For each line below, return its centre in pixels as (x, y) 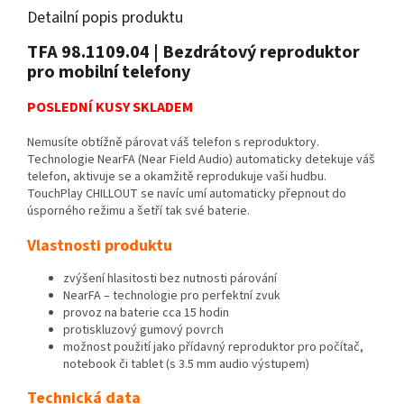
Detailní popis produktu (105, 18)
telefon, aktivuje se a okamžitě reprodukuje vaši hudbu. (177, 176)
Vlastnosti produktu (100, 245)
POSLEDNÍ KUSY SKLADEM (110, 107)
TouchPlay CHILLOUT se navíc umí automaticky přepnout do (187, 193)
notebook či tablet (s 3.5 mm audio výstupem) (186, 364)
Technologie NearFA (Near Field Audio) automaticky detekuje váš (201, 159)
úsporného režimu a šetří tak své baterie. (138, 211)
